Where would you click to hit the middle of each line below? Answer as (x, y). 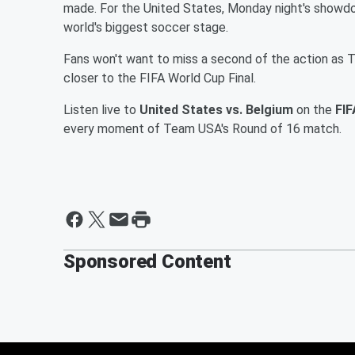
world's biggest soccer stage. (146, 27)
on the (314, 109)
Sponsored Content (147, 261)
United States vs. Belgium (216, 109)
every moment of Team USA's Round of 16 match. (202, 128)
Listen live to (101, 109)
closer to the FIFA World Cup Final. (160, 78)
